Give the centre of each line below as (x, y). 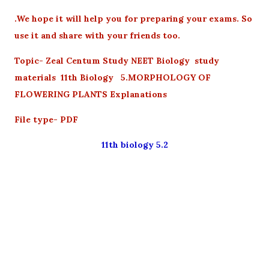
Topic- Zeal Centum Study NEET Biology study (117, 60)
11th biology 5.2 (134, 144)
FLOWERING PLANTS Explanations (91, 94)
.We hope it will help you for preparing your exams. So (133, 18)
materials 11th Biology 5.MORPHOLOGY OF (113, 77)
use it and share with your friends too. (98, 35)
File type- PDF (46, 119)
